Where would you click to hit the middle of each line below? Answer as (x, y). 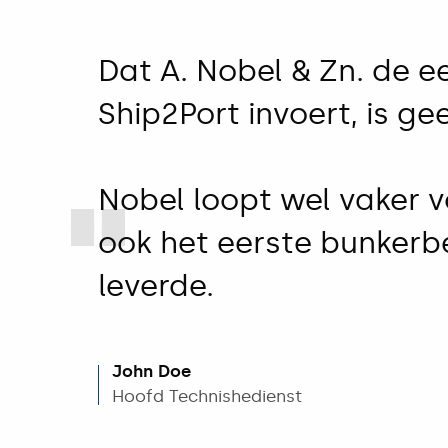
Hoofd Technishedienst (207, 396)
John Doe (152, 371)
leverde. (155, 285)
